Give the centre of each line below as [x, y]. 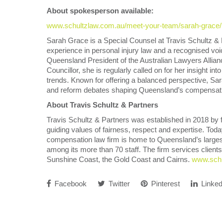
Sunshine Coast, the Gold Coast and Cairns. [119, 159]
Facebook [70, 184]
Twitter [118, 184]
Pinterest [165, 184]
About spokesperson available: [100, 11]
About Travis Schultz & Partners [102, 105]
